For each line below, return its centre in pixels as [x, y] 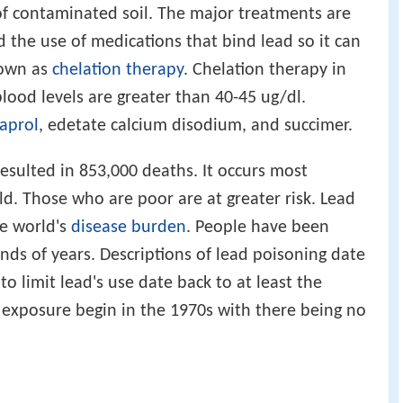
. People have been [258, 228]
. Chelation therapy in [265, 71]
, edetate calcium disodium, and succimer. [196, 126]
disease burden [129, 228]
